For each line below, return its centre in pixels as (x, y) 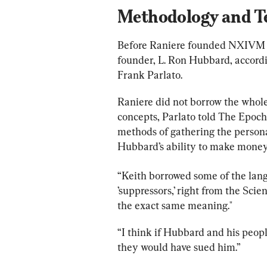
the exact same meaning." (176, 205)
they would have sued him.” (180, 247)
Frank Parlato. (150, 74)
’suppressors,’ (146, 190)
